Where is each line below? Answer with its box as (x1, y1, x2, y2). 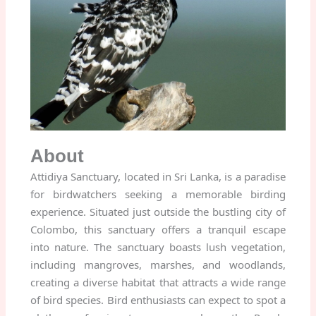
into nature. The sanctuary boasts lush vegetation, (30, 239, 286, 254)
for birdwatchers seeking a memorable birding (30, 186, 286, 201)
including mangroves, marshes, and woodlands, (30, 257, 286, 272)
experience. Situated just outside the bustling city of (30, 204, 286, 219)
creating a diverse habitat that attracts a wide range (30, 274, 286, 289)
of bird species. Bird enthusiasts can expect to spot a (30, 292, 286, 307)
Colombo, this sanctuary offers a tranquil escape (30, 221, 286, 236)
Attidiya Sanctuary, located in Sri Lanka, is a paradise (30, 169, 286, 183)
